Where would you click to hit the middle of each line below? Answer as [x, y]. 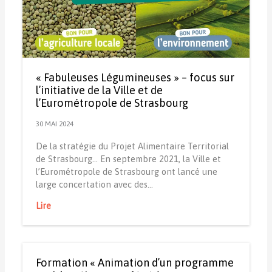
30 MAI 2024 [54, 124]
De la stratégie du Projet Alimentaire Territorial [132, 146]
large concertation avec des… [94, 184]
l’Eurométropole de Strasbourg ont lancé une [126, 171]
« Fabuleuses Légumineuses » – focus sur [135, 77]
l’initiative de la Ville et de [99, 90]
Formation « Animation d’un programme [134, 263]
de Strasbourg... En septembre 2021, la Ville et [128, 158]
